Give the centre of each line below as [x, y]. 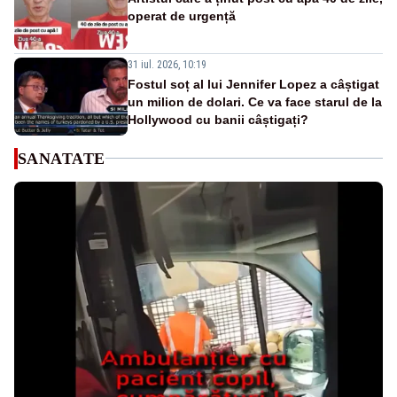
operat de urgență [182, 16]
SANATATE [62, 158]
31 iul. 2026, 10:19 [167, 64]
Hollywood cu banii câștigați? [218, 119]
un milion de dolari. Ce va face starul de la [255, 101]
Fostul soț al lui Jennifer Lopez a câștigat [253, 84]
